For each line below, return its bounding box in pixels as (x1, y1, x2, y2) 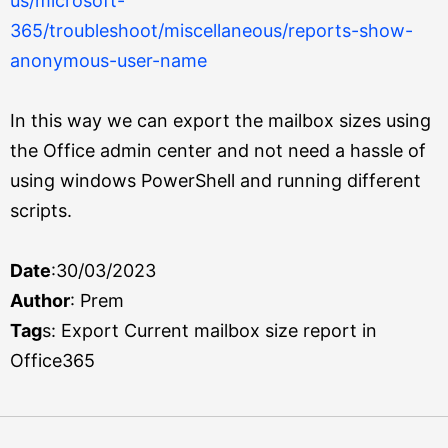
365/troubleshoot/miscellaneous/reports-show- (10, 20, 413, 41)
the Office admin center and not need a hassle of (10, 140, 426, 161)
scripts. (10, 200, 72, 221)
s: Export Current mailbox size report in (42, 320, 377, 341)
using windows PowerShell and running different (10, 170, 421, 191)
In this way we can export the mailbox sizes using (10, 110, 431, 131)
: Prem (70, 290, 124, 311)
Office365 (10, 350, 95, 371)
